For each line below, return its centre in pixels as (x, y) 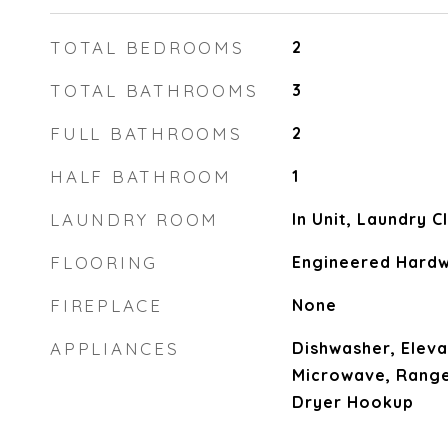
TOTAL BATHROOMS (154, 90)
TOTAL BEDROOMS (147, 47)
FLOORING (104, 262)
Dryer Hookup (352, 402)
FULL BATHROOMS (146, 133)
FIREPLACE (106, 305)
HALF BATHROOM (141, 176)
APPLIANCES (115, 348)
